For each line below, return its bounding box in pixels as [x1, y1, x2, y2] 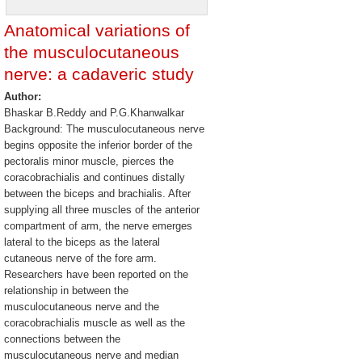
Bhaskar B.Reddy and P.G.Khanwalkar [4, 107, 184, 119]
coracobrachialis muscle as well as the [4, 317, 185, 329]
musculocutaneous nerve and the [4, 301, 159, 313]
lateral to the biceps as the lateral [4, 236, 160, 248]
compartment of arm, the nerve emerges [4, 220, 192, 232]
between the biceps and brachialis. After [4, 187, 191, 200]
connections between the [4, 333, 120, 345]
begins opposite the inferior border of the [4, 139, 192, 151]
